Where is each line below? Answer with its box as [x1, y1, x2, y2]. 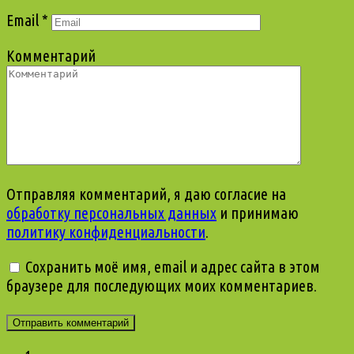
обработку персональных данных [6, 204, 217, 223]
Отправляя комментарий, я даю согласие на [6, 185, 286, 204]
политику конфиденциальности [6, 223, 205, 242]
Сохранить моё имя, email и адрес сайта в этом [25, 258, 320, 277]
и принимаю [217, 204, 299, 223]
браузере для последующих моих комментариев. [6, 277, 317, 296]
